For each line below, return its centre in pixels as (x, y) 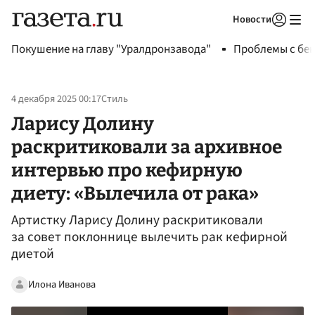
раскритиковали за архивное (147, 147)
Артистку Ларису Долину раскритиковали (137, 220)
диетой (33, 254)
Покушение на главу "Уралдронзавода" (111, 49)
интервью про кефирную (127, 170)
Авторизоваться (221, 37)
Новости (252, 19)
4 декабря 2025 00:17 (56, 99)
